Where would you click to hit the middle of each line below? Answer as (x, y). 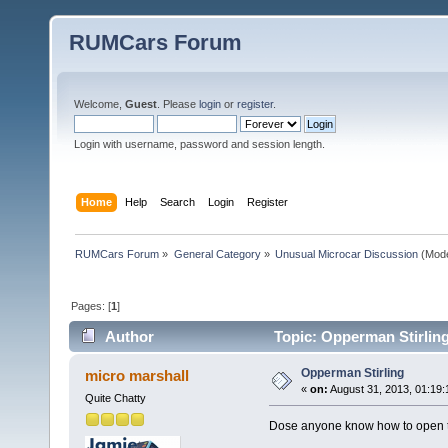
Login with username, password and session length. (199, 144)
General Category (217, 253)
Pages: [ (91, 305)
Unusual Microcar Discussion (346, 253)
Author (130, 337)
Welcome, (99, 104)
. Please (178, 104)
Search (178, 201)
